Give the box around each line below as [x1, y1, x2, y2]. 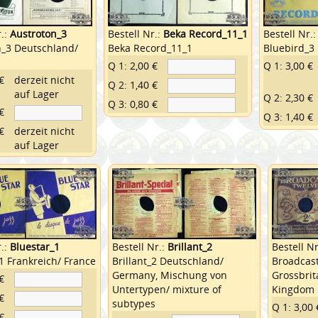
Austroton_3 [9, 26, 67, 40]
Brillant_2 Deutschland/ [111, 253, 224, 268]
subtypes [111, 296, 155, 310]
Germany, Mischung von [111, 268, 227, 282]
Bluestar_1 [9, 239, 60, 253]
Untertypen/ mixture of [111, 282, 221, 296]
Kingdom [271, 282, 314, 296]
